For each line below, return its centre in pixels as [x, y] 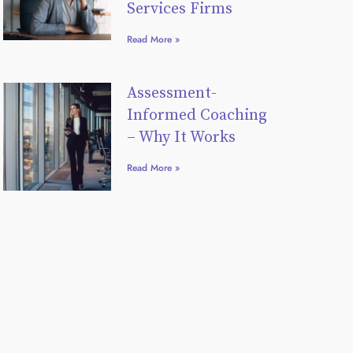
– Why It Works [181, 137]
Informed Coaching [197, 115]
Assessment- [171, 93]
